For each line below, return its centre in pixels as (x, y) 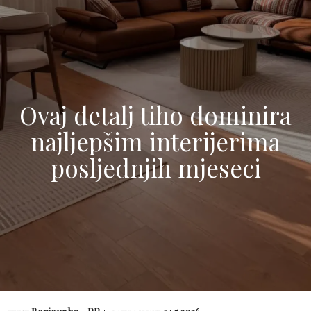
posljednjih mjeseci (155, 167)
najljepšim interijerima (155, 141)
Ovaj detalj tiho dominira (155, 115)
